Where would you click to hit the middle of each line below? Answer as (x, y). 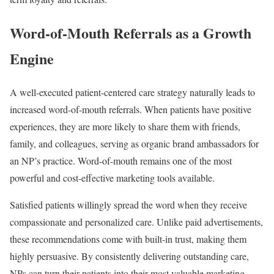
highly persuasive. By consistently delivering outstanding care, (129, 256)
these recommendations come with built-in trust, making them (128, 239)
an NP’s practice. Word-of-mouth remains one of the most (121, 161)
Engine (32, 59)
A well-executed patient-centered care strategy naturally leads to (132, 92)
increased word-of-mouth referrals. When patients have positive (131, 109)
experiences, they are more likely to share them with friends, (125, 127)
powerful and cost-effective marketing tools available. (112, 178)
